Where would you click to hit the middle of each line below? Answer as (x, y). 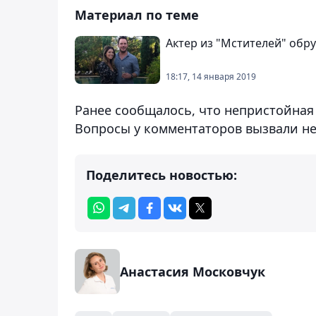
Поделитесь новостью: (162, 175)
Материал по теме (137, 14)
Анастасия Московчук (193, 271)
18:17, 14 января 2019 (211, 76)
